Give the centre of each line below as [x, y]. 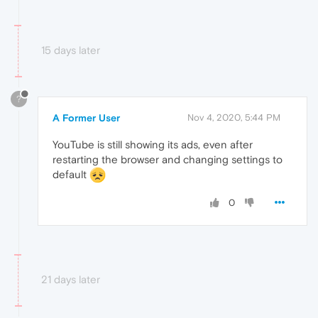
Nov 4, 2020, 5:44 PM [234, 117]
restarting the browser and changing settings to [168, 159]
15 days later [71, 50]
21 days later [71, 280]
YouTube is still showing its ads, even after [153, 144]
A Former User [86, 117]
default [71, 174]
